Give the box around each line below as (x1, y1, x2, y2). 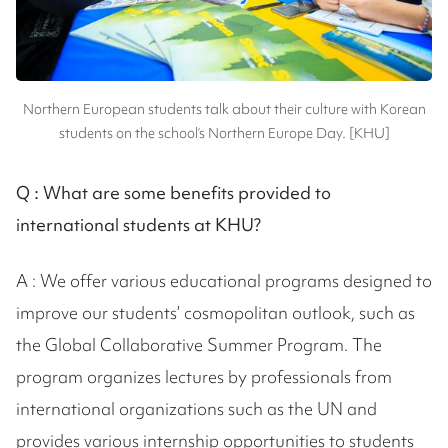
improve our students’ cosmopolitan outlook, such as (16, 300, 415, 324)
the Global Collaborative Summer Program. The (16, 332, 382, 356)
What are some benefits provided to (43, 180, 331, 204)
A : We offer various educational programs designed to (16, 268, 432, 292)
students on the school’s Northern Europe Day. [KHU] (58, 123, 390, 142)
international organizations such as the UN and (16, 396, 377, 420)
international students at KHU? (16, 212, 261, 236)
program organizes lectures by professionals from (16, 364, 392, 388)
